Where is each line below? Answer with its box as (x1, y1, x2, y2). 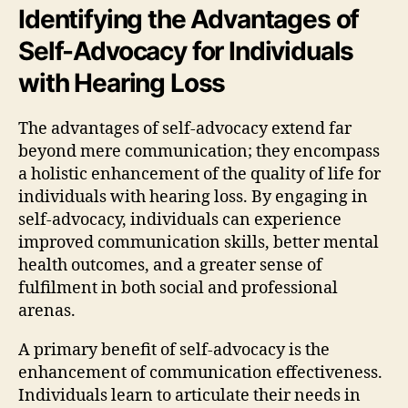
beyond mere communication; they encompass (18, 140, 380, 162)
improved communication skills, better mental (18, 231, 379, 253)
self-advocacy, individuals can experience (18, 209, 342, 230)
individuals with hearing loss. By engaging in (18, 186, 368, 208)
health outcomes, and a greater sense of (18, 254, 322, 276)
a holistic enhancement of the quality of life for (18, 163, 381, 185)
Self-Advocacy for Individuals (18, 35, 354, 66)
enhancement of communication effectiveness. (18, 362, 382, 383)
